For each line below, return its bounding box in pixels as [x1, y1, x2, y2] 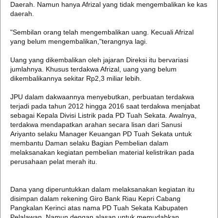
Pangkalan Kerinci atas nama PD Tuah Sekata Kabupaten [10, 204, 188, 212]
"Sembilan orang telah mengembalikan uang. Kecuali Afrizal [10, 28, 194, 36]
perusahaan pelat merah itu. [10, 158, 97, 165]
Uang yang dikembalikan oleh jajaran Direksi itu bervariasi [10, 56, 188, 64]
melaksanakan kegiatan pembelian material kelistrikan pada [10, 148, 194, 156]
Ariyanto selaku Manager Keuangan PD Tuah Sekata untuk [10, 130, 192, 138]
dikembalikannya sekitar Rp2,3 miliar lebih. [10, 74, 142, 82]
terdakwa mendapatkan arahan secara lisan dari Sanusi [10, 121, 182, 128]
